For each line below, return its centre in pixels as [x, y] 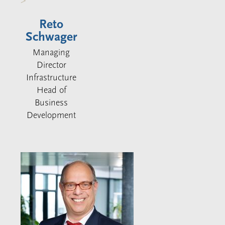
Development [51, 116]
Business [51, 103]
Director [51, 65]
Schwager [51, 37]
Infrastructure [51, 78]
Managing [51, 53]
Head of [51, 90]
